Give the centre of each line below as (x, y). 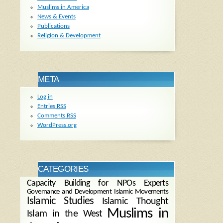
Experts (156, 183)
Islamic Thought (135, 201)
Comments (52, 115)
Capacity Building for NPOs (81, 183)
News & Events (56, 16)
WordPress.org (57, 125)
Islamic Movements (141, 192)
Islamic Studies (60, 201)
